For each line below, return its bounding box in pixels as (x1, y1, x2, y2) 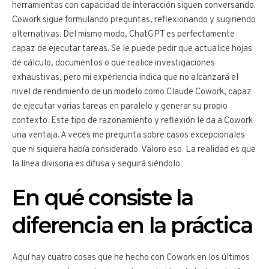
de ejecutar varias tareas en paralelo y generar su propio (12, 100, 228, 112)
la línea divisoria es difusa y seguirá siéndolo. (12, 158, 182, 170)
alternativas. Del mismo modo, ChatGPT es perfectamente (12, 28, 235, 40)
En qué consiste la (12, 184, 193, 211)
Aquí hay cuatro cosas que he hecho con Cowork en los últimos (12, 252, 250, 264)
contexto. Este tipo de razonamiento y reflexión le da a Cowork (12, 115, 253, 127)
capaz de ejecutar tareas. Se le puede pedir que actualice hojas (12, 43, 252, 55)
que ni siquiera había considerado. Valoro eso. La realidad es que (12, 144, 256, 156)
